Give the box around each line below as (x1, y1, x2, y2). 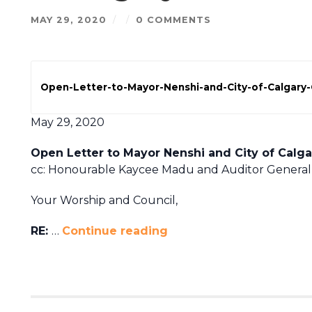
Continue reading (61, 224, 168, 237)
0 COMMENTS (135, 15, 211, 26)
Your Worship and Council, (30, 193, 178, 207)
